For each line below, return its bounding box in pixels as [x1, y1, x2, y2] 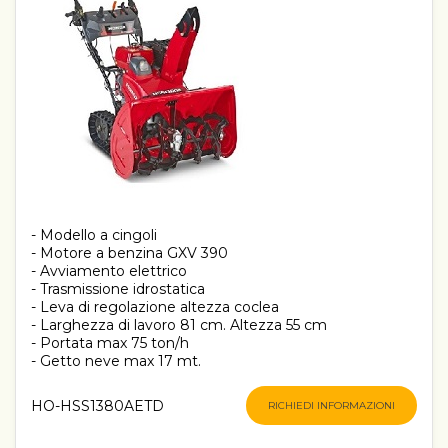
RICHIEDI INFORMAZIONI [268, 399, 395, 413]
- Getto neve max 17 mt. [31, 352, 201, 371]
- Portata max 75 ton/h [31, 334, 189, 353]
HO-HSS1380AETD [31, 396, 164, 415]
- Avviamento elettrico [31, 262, 187, 281]
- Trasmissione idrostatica [31, 280, 205, 299]
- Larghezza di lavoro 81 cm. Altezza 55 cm [31, 316, 327, 335]
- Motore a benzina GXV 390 [31, 244, 228, 263]
